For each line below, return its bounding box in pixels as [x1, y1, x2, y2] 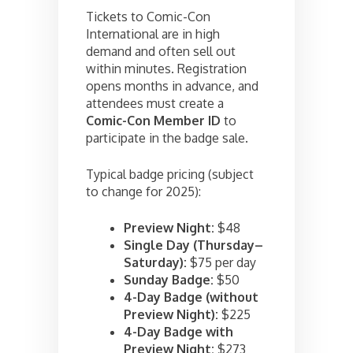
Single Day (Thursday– [124, 236, 263, 253]
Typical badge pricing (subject [86, 165, 254, 182]
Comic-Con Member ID [86, 112, 221, 128]
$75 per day [187, 254, 256, 270]
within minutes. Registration [86, 60, 247, 76]
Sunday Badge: [124, 271, 214, 288]
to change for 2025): [86, 183, 201, 199]
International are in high [86, 25, 220, 42]
